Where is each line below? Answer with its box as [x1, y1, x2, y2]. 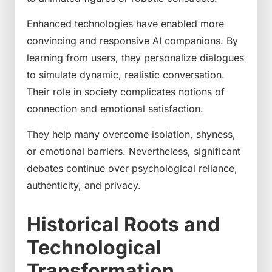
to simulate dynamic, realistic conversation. [27, 69, 225, 81]
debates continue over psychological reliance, [27, 162, 237, 175]
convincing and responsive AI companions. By [27, 35, 238, 47]
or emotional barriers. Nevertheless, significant [27, 145, 240, 158]
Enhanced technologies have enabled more [27, 18, 224, 30]
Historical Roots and [27, 212, 220, 237]
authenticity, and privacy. [27, 179, 141, 192]
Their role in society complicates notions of [27, 86, 225, 98]
